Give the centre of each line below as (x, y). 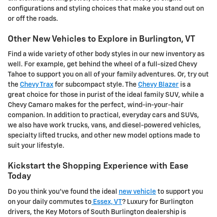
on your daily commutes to (50, 202)
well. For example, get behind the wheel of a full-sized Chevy (102, 65)
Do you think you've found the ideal (63, 192)
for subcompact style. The (96, 85)
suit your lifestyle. (36, 146)
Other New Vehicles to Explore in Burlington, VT (101, 39)
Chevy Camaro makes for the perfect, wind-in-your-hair (96, 105)
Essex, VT (107, 202)
